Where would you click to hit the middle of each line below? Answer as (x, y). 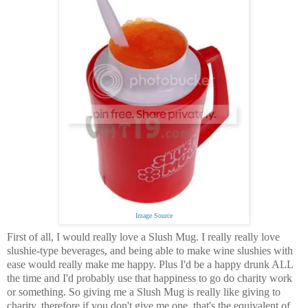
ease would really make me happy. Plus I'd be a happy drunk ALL (150, 264)
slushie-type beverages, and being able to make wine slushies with (150, 250)
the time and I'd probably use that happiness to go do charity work (150, 278)
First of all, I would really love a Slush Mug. (104, 236)
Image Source (154, 215)
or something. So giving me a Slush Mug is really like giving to (144, 291)
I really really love (241, 236)
